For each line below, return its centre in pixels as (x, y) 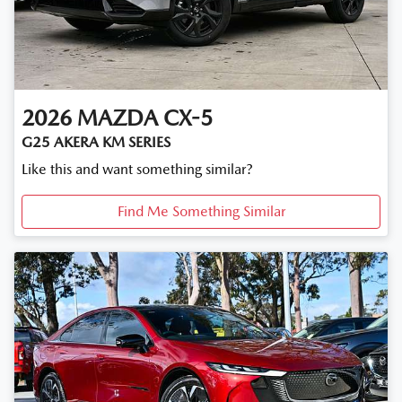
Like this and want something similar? (137, 169)
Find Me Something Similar (201, 211)
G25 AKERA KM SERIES (96, 142)
